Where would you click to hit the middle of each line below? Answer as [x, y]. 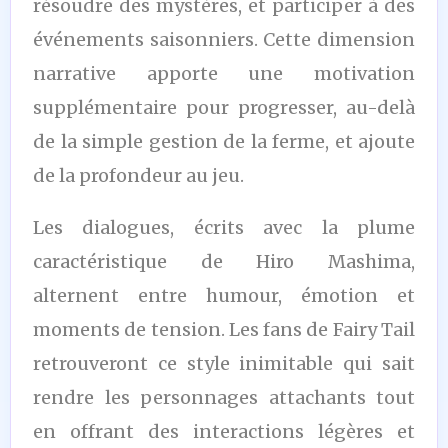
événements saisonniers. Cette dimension [224, 39]
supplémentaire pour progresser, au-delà [224, 107]
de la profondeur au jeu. [138, 175]
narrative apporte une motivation [224, 73]
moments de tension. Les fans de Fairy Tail [224, 329]
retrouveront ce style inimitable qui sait [224, 363]
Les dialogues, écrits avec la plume [224, 227]
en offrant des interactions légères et [224, 431]
